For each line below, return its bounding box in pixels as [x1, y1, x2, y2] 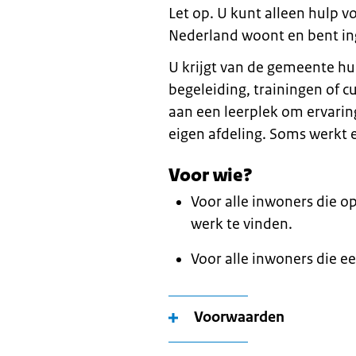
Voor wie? [168, 164, 253, 187]
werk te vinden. [191, 215, 292, 234]
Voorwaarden [194, 308, 284, 327]
